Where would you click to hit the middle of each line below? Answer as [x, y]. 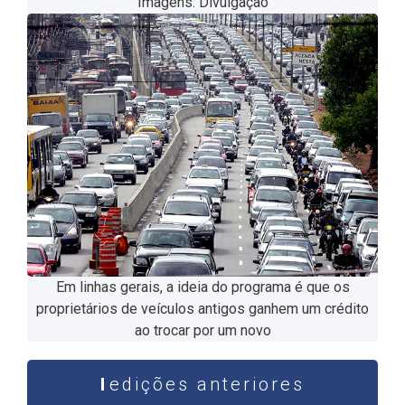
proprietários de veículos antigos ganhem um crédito [202, 308]
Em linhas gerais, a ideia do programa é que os [202, 287]
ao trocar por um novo [202, 330]
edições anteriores [207, 384]
